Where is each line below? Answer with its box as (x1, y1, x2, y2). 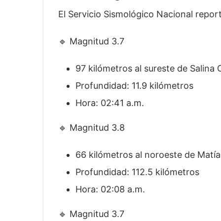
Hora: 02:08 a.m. (75, 184, 145, 195)
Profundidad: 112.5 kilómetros (75, 167, 199, 178)
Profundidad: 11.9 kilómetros (75, 80, 193, 91)
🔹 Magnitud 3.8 (58, 122, 125, 133)
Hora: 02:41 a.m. (75, 98, 144, 109)
